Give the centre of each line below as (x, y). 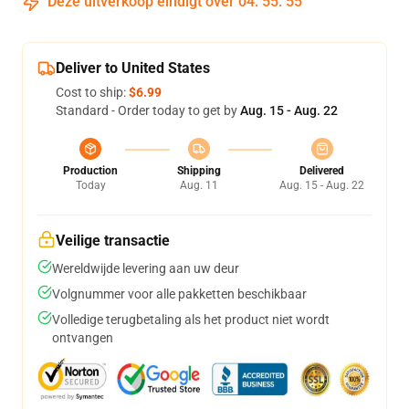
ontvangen (83, 338)
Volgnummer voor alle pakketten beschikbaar (179, 294)
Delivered (322, 171)
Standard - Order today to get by (148, 110)
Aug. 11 (199, 185)
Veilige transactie (113, 241)
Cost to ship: (92, 92)
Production (90, 171)
